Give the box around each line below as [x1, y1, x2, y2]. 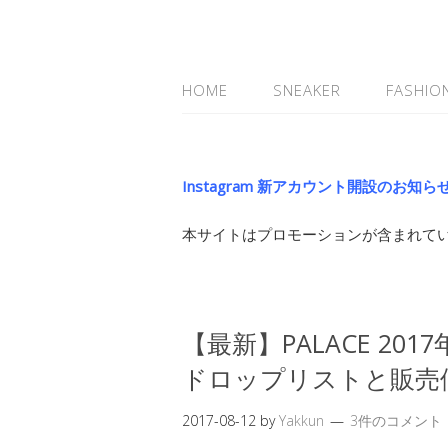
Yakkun [279, 411, 324, 430]
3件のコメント [350, 411, 442, 430]
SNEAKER [273, 80, 341, 100]
